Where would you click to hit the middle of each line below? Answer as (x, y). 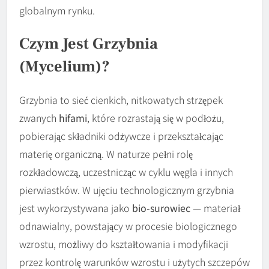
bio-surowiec (161, 208)
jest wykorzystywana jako (76, 208)
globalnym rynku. (57, 11)
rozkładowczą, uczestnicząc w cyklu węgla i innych (126, 172)
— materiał (215, 208)
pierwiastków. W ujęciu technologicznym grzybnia (127, 190)
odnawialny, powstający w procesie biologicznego (128, 226)
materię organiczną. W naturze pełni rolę (106, 154)
